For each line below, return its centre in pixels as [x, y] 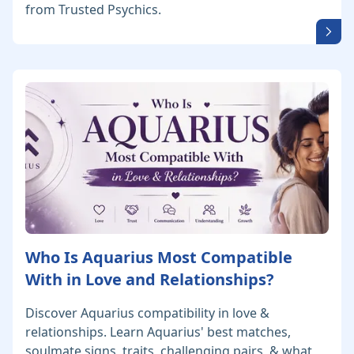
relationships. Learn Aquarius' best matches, [158, 332]
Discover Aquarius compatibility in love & [147, 313]
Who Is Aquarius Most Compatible [159, 258]
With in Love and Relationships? [150, 280]
